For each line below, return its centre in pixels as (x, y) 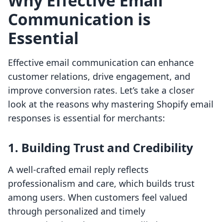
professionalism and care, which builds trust (101, 184)
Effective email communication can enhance (101, 63)
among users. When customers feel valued (98, 197)
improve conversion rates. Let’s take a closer (101, 90)
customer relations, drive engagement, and (99, 77)
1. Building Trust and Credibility (101, 148)
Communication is (79, 19)
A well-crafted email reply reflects (78, 170)
